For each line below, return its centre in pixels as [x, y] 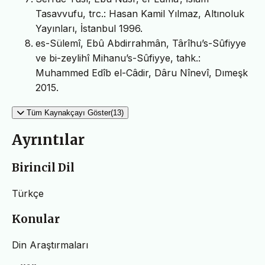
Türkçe [28, 194]
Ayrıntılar [48, 140]
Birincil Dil [43, 168]
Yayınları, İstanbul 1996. [89, 28]
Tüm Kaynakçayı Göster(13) [75, 112]
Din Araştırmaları [50, 245]
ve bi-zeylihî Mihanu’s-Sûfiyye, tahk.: [118, 58]
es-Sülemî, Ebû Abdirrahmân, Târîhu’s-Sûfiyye [141, 43]
